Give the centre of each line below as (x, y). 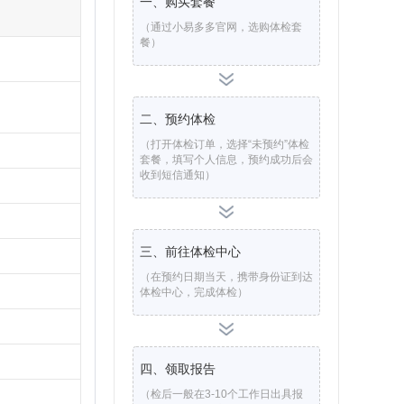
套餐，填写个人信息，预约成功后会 (226, 160)
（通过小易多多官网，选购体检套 (221, 27)
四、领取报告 (178, 369)
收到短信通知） (178, 175)
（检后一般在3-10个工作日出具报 (221, 394)
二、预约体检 (178, 119)
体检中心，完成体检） (194, 292)
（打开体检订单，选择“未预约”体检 (225, 144)
